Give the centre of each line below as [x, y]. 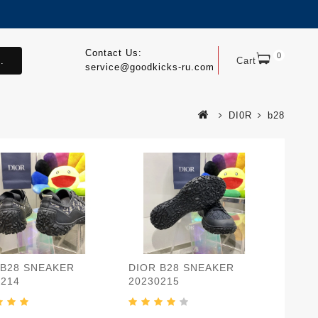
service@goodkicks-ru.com [149, 67]
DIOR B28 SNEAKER [181, 268]
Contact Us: [113, 53]
